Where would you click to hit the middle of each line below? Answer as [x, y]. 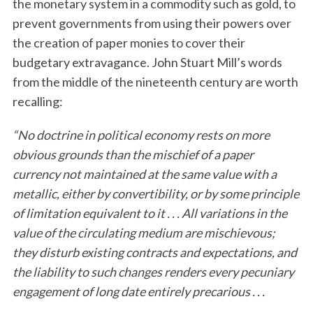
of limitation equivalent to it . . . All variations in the [150, 213]
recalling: [37, 101]
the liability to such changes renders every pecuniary [153, 272]
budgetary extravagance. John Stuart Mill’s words [147, 62]
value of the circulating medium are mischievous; [144, 233]
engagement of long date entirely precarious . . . [138, 291]
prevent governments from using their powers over [152, 23]
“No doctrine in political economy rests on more [141, 135]
